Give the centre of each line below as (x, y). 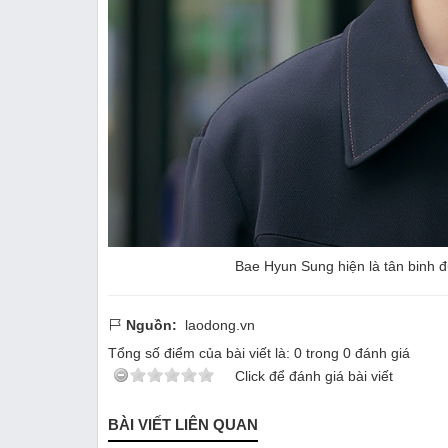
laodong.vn (220, 324)
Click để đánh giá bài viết (314, 375)
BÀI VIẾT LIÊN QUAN (183, 424)
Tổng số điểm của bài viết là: (201, 352)
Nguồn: (151, 324)
